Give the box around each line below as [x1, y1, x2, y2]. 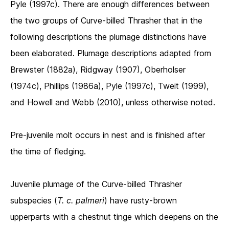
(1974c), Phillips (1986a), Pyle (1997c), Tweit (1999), [10, 81, 209, 91]
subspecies [10, 195, 52, 206]
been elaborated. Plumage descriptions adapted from [10, 48, 211, 59]
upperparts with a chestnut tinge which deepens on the [10, 212, 218, 222]
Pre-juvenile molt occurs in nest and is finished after [10, 130, 205, 141]
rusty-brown [131, 195, 177, 206]
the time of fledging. [10, 146, 88, 157]
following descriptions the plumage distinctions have [10, 32, 207, 42]
